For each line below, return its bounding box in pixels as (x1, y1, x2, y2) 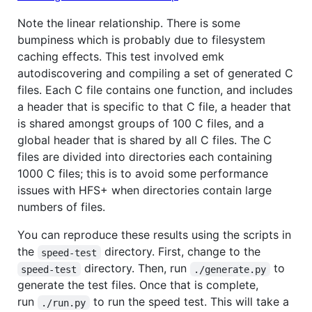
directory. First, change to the (100, 244, 260, 259)
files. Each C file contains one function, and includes (17, 83, 292, 97)
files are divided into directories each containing (17, 150, 272, 164)
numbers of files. (17, 200, 105, 214)
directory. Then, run (80, 261, 190, 276)
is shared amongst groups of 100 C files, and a (17, 116, 264, 131)
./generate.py (194, 263, 267, 275)
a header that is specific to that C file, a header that (17, 100, 291, 114)
